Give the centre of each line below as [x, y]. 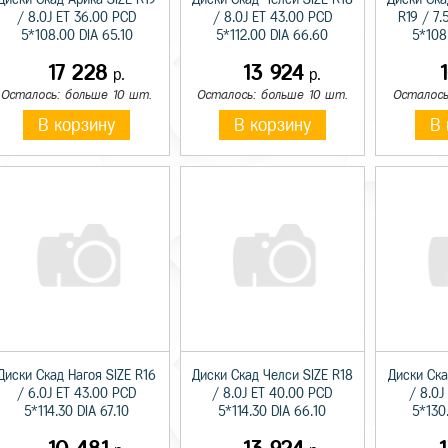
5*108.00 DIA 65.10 [76, 35]
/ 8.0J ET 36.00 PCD [77, 17]
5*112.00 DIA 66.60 [272, 35]
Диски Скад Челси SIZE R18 [272, 375]
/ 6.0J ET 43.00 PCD [77, 393]
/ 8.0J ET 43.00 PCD [272, 17]
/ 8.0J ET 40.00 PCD [272, 393]
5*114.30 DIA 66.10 [272, 411]
